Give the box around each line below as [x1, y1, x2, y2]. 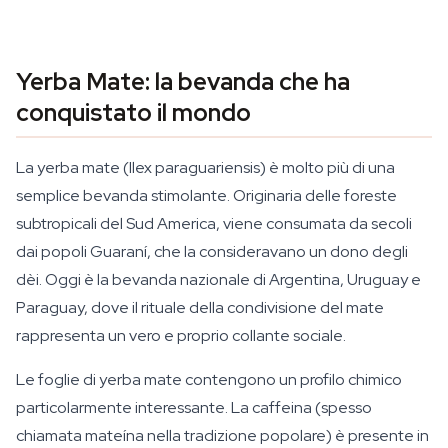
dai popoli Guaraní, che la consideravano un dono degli [16, 241, 408, 262]
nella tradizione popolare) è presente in [144, 425, 429, 446]
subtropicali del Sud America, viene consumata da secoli [16, 213, 412, 234]
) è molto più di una [260, 157, 395, 178]
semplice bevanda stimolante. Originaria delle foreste [16, 185, 397, 206]
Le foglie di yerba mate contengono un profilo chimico [16, 369, 402, 390]
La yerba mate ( [16, 157, 129, 178]
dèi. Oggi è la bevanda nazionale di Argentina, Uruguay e [16, 269, 421, 290]
